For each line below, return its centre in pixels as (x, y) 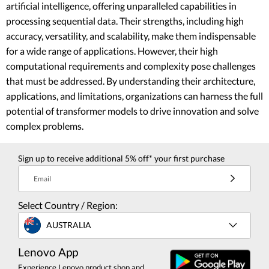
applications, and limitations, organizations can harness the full (134, 95)
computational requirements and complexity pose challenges (131, 65)
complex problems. (45, 125)
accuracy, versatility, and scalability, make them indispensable (131, 35)
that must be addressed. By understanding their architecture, (131, 80)
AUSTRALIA (69, 225)
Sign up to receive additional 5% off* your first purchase (121, 158)
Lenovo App (48, 252)
